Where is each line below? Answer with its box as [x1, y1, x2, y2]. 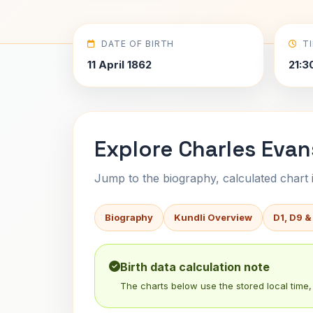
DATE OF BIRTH [101, 38, 175, 49]
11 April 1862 [87, 58, 152, 71]
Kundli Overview [174, 212, 252, 223]
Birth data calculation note [120, 260, 270, 274]
